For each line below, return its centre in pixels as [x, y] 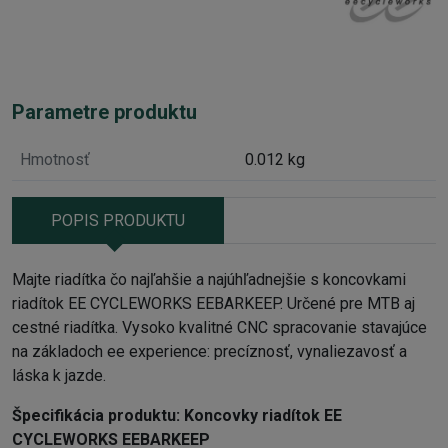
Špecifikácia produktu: [98, 415]
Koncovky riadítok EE [263, 415]
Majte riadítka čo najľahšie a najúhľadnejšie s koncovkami [209, 279]
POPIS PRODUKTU [118, 220]
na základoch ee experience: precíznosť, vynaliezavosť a [209, 351]
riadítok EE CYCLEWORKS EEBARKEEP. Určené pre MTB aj [213, 303]
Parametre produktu [104, 112]
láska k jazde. [59, 375]
